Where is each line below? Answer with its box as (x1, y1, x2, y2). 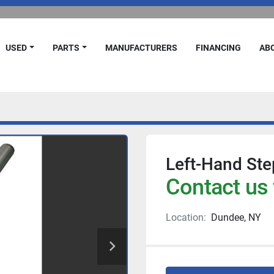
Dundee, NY (211, 212, 261, 223)
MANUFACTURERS (113, 43, 178, 53)
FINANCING (201, 43, 242, 53)
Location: (166, 212, 206, 223)
